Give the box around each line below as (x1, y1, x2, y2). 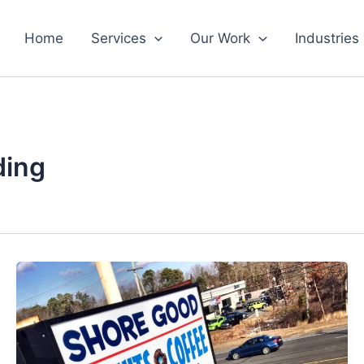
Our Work (190, 30, 251, 46)
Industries (294, 30, 359, 46)
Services (91, 30, 147, 46)
